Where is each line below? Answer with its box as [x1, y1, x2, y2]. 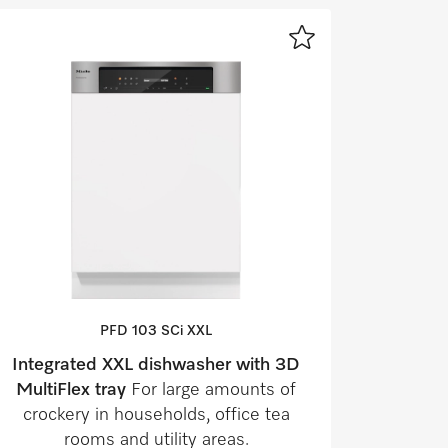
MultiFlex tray [16, 381, 131, 400]
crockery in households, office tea [22, 406, 290, 425]
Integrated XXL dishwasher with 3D [12, 356, 300, 375]
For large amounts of [131, 381, 296, 400]
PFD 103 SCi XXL [100, 324, 212, 339]
